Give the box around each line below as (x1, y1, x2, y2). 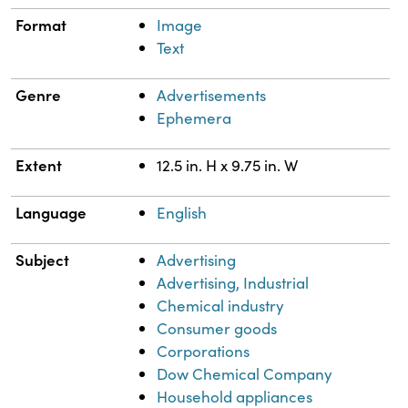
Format (15, 13, 67, 36)
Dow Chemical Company (157, 362, 333, 384)
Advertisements (157, 84, 267, 106)
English (157, 201, 208, 223)
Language (15, 200, 87, 223)
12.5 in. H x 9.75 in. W (157, 154, 299, 176)
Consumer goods (157, 317, 278, 339)
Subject (15, 248, 70, 270)
